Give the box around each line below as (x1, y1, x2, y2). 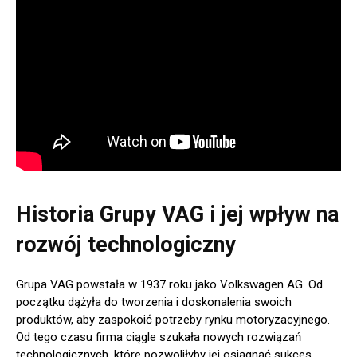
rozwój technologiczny (16, 231, 236, 257)
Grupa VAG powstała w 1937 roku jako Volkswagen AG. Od (16, 277, 323, 292)
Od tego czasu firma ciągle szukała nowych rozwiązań (16, 329, 301, 344)
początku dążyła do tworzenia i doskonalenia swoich (16, 294, 292, 309)
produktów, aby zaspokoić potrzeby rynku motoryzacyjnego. (16, 312, 330, 327)
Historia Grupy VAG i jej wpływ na (16, 201, 339, 227)
